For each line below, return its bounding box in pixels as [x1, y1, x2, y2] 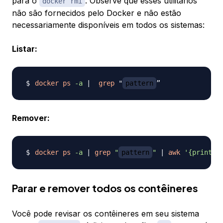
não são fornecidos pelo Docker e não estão [12, 8, 181, 18]
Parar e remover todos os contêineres [12, 182, 198, 195]
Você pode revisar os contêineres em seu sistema [12, 209, 199, 219]
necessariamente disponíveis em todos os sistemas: [12, 20, 205, 30]
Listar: [12, 44, 37, 54]
